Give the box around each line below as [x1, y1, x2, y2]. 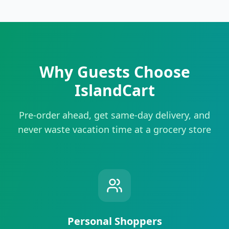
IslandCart [74, 79, 155, 101]
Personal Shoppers [67, 214, 162, 228]
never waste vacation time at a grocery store [18, 123, 211, 135]
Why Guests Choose [39, 61, 190, 82]
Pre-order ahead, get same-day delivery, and [19, 108, 210, 121]
